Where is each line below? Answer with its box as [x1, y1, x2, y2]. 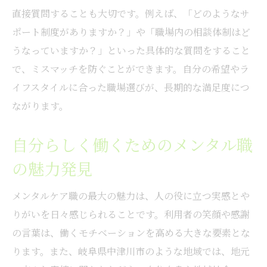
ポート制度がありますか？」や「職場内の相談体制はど [12, 24, 250, 39]
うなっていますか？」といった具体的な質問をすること [12, 43, 250, 57]
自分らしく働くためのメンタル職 [12, 132, 253, 156]
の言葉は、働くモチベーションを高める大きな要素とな [12, 225, 250, 240]
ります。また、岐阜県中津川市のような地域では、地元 [12, 244, 250, 258]
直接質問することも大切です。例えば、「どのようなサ [12, 6, 250, 20]
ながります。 [12, 98, 69, 113]
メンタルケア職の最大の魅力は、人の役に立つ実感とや [12, 188, 250, 203]
